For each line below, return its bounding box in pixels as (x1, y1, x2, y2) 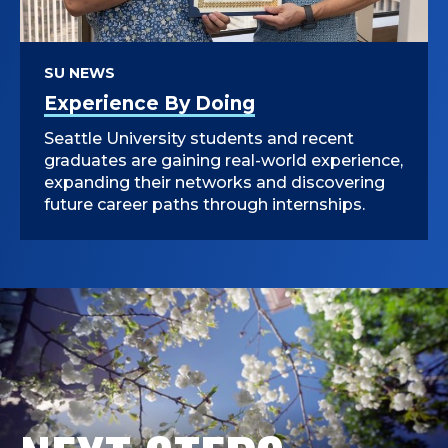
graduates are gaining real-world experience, (44, 151, 403, 171)
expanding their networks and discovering (44, 173, 385, 193)
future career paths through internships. (44, 195, 365, 215)
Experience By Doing (44, 92, 255, 116)
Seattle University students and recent (44, 129, 354, 149)
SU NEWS (44, 64, 115, 83)
